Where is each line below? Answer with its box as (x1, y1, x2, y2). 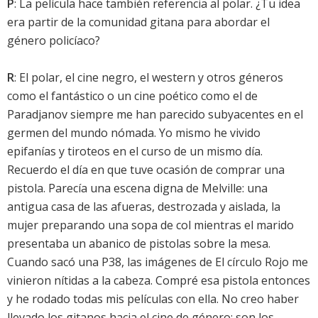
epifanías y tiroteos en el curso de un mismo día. (7, 143, 263, 160)
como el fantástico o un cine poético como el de (7, 88, 258, 104)
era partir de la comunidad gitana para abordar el (7, 14, 270, 31)
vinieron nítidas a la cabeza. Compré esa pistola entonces (7, 273, 310, 289)
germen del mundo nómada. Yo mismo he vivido (7, 125, 261, 141)
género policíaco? (7, 33, 100, 49)
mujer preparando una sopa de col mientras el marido (7, 217, 294, 234)
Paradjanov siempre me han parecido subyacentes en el (7, 106, 303, 123)
